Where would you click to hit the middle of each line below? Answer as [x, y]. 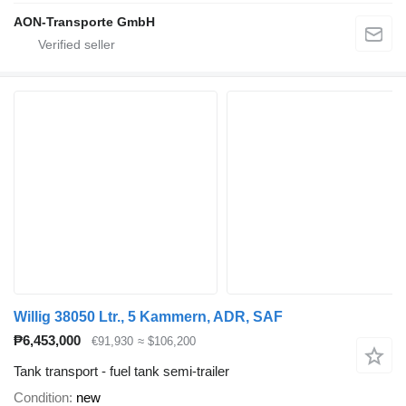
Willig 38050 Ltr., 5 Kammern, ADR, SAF [148, 316]
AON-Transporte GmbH [84, 21]
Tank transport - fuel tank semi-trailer [121, 372]
